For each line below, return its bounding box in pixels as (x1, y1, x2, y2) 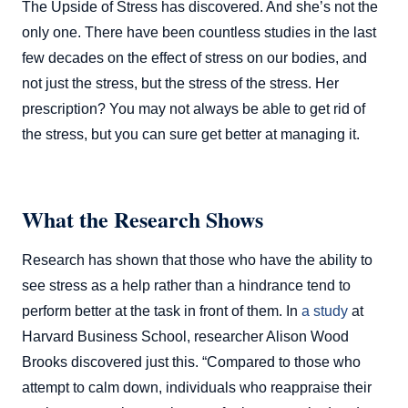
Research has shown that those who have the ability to (22, 251, 372, 268)
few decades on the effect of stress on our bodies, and (22, 49, 367, 66)
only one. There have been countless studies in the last (22, 24, 376, 40)
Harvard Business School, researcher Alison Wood (22, 328, 349, 344)
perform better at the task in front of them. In (22, 302, 301, 319)
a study (301, 302, 348, 319)
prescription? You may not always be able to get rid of (22, 100, 365, 117)
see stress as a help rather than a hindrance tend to (22, 277, 351, 293)
